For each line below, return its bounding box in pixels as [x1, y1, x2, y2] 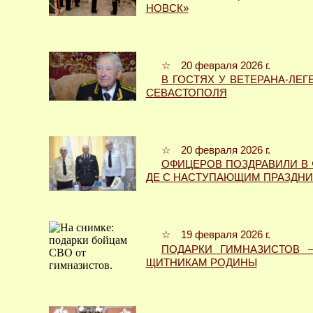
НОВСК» [145, 2, 189, 14]
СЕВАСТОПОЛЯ [145, 87, 227, 99]
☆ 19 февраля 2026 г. [161, 229, 270, 241]
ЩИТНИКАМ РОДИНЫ [145, 256, 257, 268]
